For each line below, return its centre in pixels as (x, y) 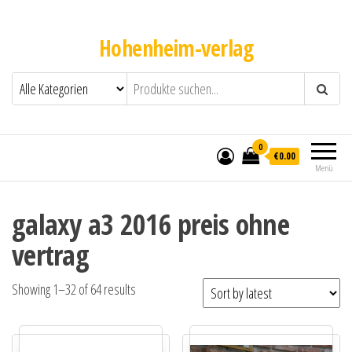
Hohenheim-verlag (176, 48)
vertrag (50, 255)
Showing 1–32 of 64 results (74, 289)
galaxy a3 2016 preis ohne (150, 224)
